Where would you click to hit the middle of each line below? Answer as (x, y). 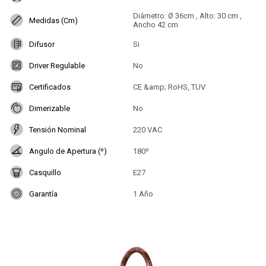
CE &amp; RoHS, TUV (169, 87)
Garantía (43, 194)
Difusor (42, 44)
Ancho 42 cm (156, 25)
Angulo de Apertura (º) (68, 151)
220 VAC (148, 129)
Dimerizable (50, 108)
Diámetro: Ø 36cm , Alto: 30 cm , (187, 16)
